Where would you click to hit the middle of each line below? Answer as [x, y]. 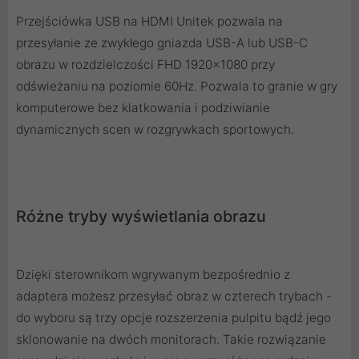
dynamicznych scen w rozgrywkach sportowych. [155, 130]
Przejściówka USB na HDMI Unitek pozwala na [149, 22]
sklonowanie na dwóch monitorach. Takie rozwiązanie [171, 340]
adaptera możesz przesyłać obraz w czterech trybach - [174, 296]
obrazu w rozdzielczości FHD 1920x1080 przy [145, 65]
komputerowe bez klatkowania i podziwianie [143, 108]
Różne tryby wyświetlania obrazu [141, 217]
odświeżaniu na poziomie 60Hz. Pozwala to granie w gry [177, 87]
